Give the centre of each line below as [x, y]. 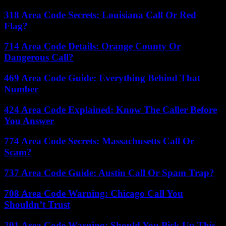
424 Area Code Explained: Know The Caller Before [110, 109]
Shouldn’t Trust [37, 204]
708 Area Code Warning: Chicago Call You [94, 193]
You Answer [29, 121]
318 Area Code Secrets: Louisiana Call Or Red [100, 15]
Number [21, 89]
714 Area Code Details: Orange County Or [92, 46]
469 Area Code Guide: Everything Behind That [102, 78]
